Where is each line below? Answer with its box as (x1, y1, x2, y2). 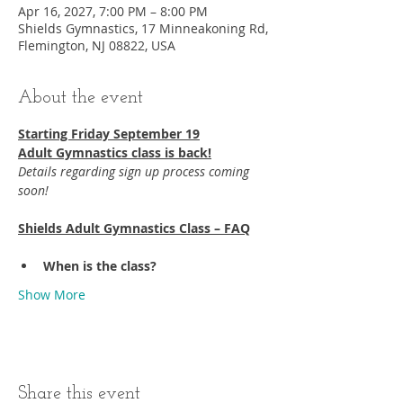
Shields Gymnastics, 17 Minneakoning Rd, (18, 20, 268, 37)
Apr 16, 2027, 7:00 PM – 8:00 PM (18, 3, 208, 20)
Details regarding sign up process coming (18, 163, 253, 180)
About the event (18, 89, 143, 107)
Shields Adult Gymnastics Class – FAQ (18, 219, 250, 237)
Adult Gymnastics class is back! (18, 144, 211, 161)
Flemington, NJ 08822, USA (18, 37, 175, 54)
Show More (18, 286, 85, 303)
